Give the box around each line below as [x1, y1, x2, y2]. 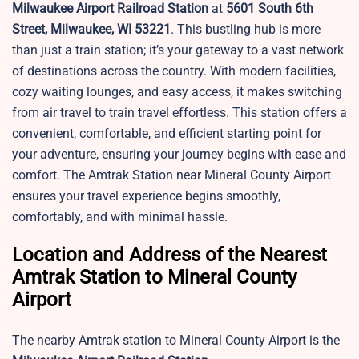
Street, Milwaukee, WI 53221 [12, 22, 171, 38]
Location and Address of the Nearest [12, 244, 327, 267]
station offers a [260, 105, 347, 121]
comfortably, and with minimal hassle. [12, 209, 228, 225]
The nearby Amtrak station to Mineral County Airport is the [12, 333, 340, 349]
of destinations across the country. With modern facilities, [12, 63, 336, 79]
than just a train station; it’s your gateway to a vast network [12, 42, 344, 58]
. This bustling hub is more [171, 22, 321, 38]
